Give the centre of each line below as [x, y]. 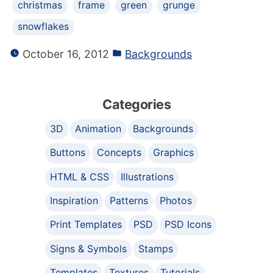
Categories [136, 104]
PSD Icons [188, 225]
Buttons [68, 153]
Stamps [156, 248]
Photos [176, 201]
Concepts [119, 153]
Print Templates [86, 225]
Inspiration [74, 201]
